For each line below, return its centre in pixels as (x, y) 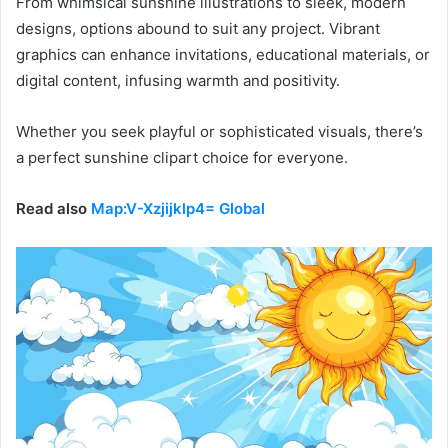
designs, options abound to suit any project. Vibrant (198, 28)
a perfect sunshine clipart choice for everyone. (182, 157)
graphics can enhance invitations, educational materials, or (223, 54)
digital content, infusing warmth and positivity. (178, 80)
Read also (53, 208)
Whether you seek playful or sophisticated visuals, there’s (219, 131)
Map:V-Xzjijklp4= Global (178, 208)
